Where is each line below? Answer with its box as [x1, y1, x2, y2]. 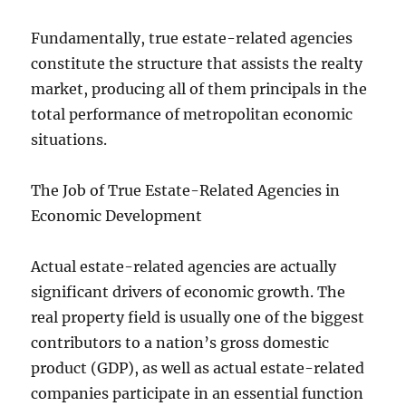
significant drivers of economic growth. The [31, 283, 346, 301]
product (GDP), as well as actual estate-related [31, 359, 365, 377]
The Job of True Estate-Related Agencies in [31, 181, 341, 199]
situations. [31, 130, 108, 149]
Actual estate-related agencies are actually [31, 257, 337, 275]
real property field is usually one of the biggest [31, 308, 365, 326]
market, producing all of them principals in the [31, 80, 368, 98]
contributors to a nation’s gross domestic [31, 333, 330, 352]
